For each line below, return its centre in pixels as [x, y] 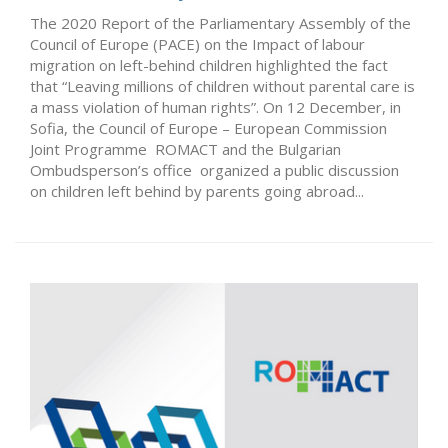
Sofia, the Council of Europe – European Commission [208, 127]
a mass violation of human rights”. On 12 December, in [215, 106]
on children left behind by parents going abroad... [197, 190]
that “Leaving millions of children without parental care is [222, 85]
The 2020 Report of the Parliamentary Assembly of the [220, 22]
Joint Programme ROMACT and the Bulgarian [185, 148]
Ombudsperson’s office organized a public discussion [214, 169]
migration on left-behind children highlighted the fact [209, 64]
